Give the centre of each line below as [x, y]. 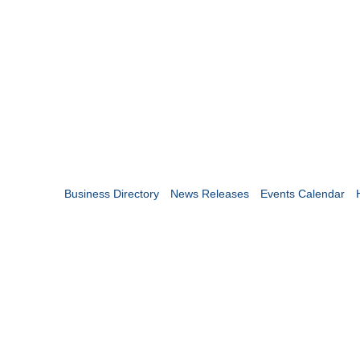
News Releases [209, 194]
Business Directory [111, 194]
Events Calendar [302, 194]
